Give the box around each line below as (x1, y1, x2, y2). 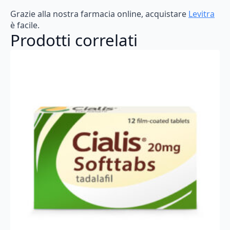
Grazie (10, 8, 35, 20)
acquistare (145, 8, 186, 20)
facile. (17, 19, 40, 31)
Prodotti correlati (10, 29, 138, 51)
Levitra (188, 8, 215, 20)
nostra (53, 8, 79, 20)
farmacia (81, 8, 115, 20)
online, (117, 8, 143, 20)
